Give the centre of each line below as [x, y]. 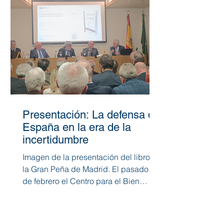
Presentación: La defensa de [91, 114]
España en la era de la [77, 127]
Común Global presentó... [95, 193]
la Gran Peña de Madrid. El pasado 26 [91, 169]
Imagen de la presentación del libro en [92, 157]
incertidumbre [55, 139]
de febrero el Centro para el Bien [81, 181]
